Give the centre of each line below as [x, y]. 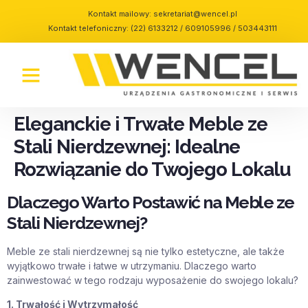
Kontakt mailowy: [121, 14]
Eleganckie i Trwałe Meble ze [141, 124]
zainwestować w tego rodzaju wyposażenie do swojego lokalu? [153, 280]
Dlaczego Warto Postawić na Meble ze [151, 202]
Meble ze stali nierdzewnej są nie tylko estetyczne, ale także [146, 251]
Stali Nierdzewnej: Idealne [127, 146]
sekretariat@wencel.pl [195, 14]
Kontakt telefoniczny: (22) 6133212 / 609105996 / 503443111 [163, 28]
